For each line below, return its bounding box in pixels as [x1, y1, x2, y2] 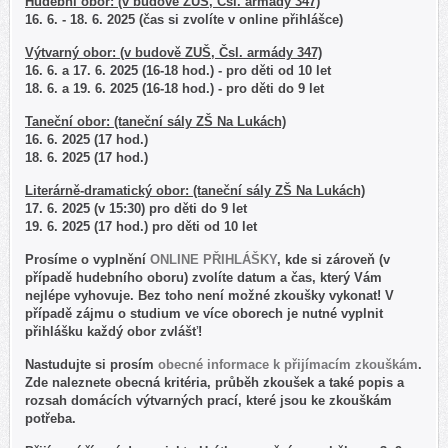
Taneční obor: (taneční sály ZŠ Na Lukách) [25, 114, 286, 130]
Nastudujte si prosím [25, 357, 158, 373]
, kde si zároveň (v [277, 252, 390, 268]
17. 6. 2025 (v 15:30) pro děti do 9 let [25, 201, 247, 217]
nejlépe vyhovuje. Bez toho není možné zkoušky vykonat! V [25, 288, 394, 304]
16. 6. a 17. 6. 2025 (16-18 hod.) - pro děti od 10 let [25, 63, 331, 79]
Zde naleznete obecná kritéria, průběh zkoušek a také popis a [25, 375, 404, 391]
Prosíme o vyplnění [25, 252, 150, 268]
